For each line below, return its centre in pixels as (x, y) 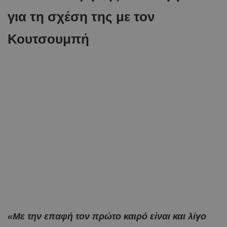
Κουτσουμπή (48, 39)
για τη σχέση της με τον (81, 16)
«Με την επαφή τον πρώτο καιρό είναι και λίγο (107, 216)
